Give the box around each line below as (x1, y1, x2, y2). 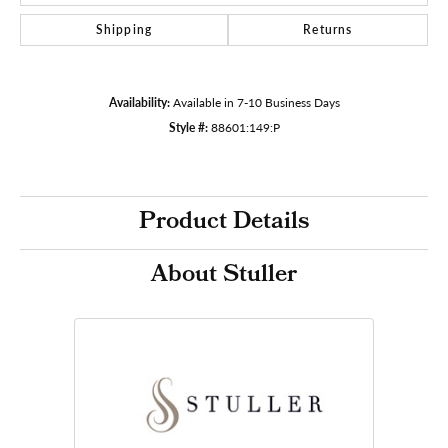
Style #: (168, 118, 208, 135)
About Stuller (151, 255, 297, 296)
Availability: (108, 93, 170, 110)
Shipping (95, 20, 153, 38)
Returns (303, 20, 353, 38)
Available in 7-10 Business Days (172, 93, 340, 110)
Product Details (139, 202, 309, 243)
